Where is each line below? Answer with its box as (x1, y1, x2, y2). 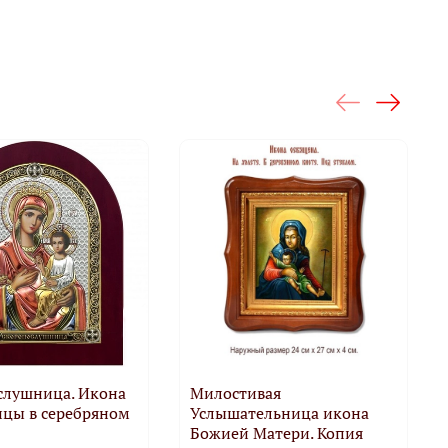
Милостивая (190, 381, 282, 404)
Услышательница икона (190, 401, 370, 424)
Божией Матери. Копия (190, 421, 364, 444)
